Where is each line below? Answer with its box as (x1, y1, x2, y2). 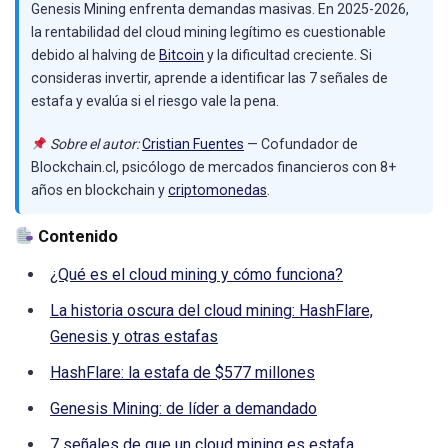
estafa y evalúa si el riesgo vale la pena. (31, 93, 279, 109)
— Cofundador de (244, 136, 359, 153)
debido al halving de (31, 47, 159, 63)
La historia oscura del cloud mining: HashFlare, (50, 301, 373, 321)
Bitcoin (159, 47, 204, 63)
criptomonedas (168, 182, 267, 199)
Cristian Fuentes (142, 136, 245, 153)
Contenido (34, 226, 119, 247)
